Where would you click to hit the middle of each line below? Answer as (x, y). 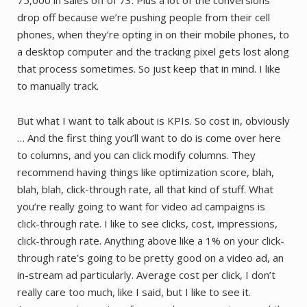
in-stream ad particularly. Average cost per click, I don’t (146, 274)
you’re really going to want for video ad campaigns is (141, 206)
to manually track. (58, 85)
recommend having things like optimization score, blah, (146, 172)
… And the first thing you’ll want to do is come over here (149, 137)
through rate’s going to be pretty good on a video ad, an (150, 257)
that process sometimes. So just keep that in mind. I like (149, 68)
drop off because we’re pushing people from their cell (144, 17)
